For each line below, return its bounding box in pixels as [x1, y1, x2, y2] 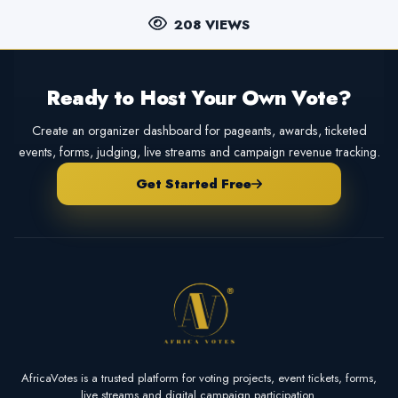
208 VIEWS [173, 14, 250, 35]
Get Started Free [135, 173, 251, 194]
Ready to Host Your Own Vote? [46, 83, 352, 113]
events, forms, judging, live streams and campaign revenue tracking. [18, 142, 380, 161]
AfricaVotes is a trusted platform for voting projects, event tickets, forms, [21, 370, 377, 387]
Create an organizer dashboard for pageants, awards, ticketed [31, 121, 367, 139]
